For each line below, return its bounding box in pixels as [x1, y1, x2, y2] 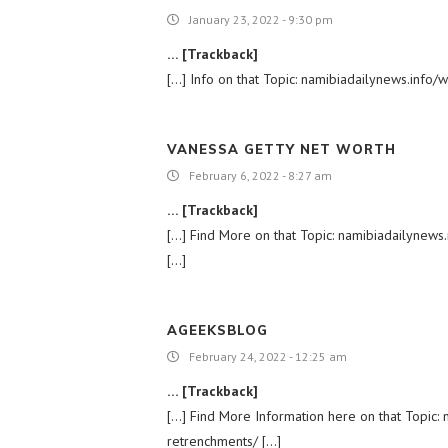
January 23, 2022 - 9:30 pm [189, 12, 333, 27]
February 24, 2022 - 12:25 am [189, 349, 347, 364]
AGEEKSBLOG [167, 322, 268, 338]
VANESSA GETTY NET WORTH [167, 141, 396, 157]
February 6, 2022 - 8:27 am [189, 168, 332, 183]
